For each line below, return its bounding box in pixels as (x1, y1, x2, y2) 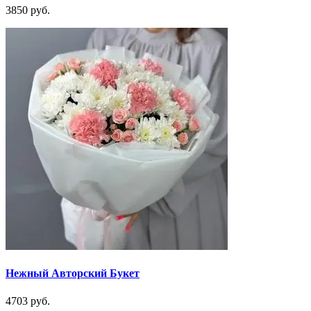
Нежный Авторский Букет (6, 267, 140, 280)
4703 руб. (6, 294, 50, 307)
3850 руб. (6, 4, 50, 16)
